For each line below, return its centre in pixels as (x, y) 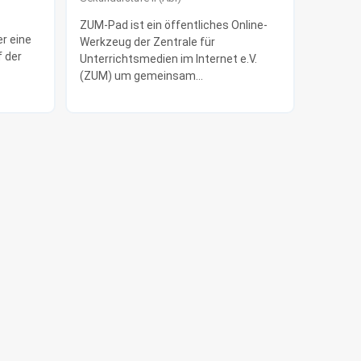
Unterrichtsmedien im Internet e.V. (168, 58)
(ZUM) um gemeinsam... (141, 75)
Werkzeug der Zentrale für (147, 41)
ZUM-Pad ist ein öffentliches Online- (173, 25)
